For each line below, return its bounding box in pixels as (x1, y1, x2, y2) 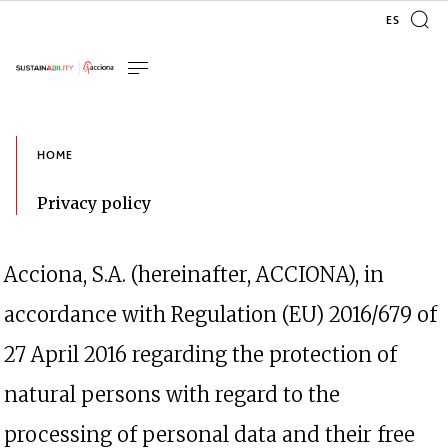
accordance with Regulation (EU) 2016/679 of (4, 302, 437, 327)
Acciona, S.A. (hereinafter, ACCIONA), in (4, 262, 384, 287)
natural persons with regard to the (4, 382, 340, 407)
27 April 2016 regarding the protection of (4, 342, 397, 367)
